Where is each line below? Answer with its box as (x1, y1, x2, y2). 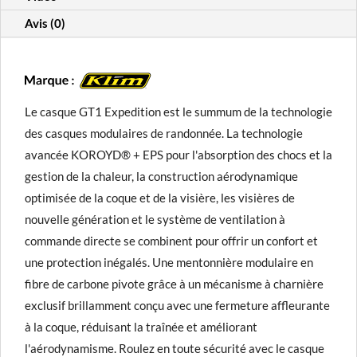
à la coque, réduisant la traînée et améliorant (25, 320, 257, 335)
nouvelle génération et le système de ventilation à (25, 212, 285, 227)
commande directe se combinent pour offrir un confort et (25, 233, 318, 249)
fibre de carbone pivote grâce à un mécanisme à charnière (25, 277, 324, 292)
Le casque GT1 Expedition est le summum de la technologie (25, 104, 332, 120)
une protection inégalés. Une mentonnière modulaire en (25, 255, 313, 270)
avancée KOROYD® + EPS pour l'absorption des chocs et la (25, 147, 332, 163)
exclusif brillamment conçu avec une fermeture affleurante (25, 298, 330, 313)
